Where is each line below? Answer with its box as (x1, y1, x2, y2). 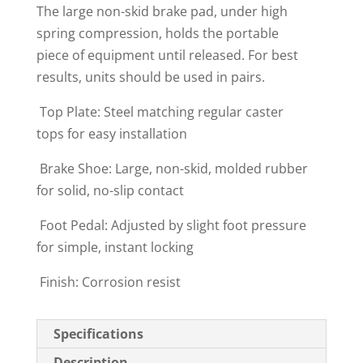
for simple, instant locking (36, 237, 194, 256)
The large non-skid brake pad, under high (36, 2, 288, 20)
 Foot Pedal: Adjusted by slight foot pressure (36, 216, 306, 234)
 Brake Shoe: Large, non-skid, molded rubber (36, 159, 308, 177)
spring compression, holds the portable (36, 23, 279, 42)
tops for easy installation (36, 124, 187, 143)
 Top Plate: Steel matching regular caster (36, 102, 284, 121)
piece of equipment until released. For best (36, 45, 298, 64)
